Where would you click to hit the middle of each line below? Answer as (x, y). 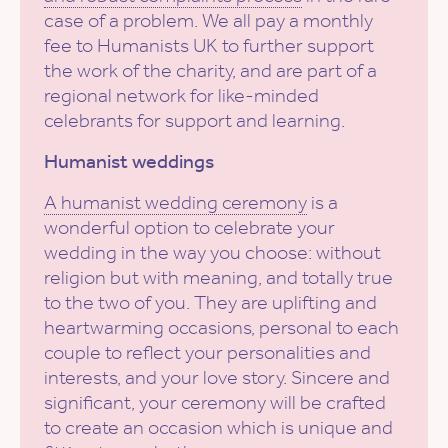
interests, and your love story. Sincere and (217, 377)
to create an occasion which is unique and (218, 427)
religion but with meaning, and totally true (218, 277)
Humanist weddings (129, 161)
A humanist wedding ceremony (175, 202)
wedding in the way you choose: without (212, 252)
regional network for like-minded (181, 95)
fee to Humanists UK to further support (209, 45)
